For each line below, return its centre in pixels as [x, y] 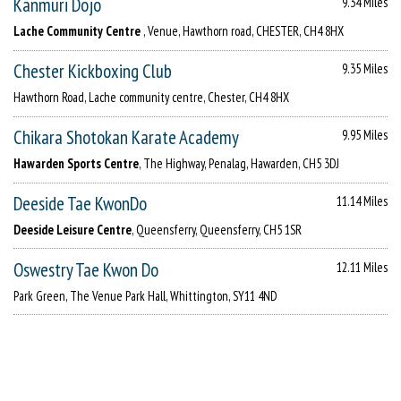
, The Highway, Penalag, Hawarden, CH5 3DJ [239, 164]
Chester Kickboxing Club [93, 72]
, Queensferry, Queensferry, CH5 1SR [217, 230]
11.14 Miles [362, 201]
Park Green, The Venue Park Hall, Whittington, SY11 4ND [145, 295]
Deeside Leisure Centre [73, 230]
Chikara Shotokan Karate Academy [126, 138]
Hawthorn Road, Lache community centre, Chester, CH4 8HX [151, 98]
